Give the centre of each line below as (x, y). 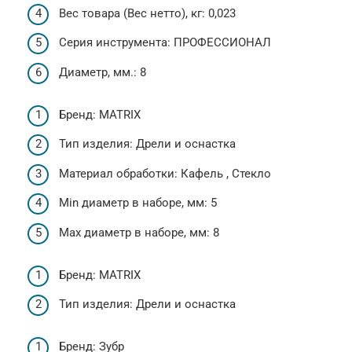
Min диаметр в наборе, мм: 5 (138, 203)
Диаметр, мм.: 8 (103, 72)
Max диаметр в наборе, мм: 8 (139, 232)
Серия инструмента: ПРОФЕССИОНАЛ (165, 42)
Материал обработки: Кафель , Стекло (165, 173)
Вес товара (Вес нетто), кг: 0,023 (147, 13)
